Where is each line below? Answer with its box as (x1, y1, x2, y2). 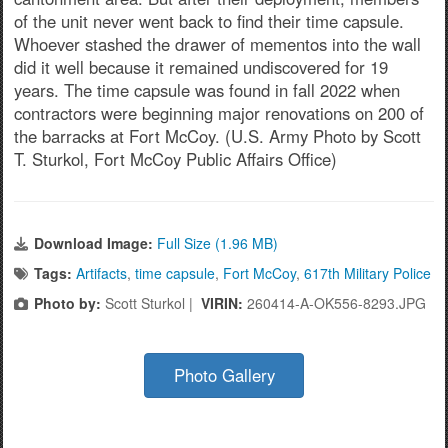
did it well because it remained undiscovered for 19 (14, 54, 388, 79)
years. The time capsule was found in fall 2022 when (14, 77, 400, 102)
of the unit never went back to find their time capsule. (14, 8, 404, 33)
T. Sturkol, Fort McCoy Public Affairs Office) (14, 146, 337, 171)
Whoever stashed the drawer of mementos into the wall (14, 31, 421, 56)
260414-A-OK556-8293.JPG (247, 292, 426, 313)
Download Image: (34, 232, 157, 253)
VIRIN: (201, 292, 247, 313)
